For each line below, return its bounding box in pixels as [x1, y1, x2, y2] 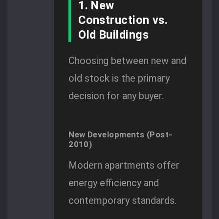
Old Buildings [78, 28, 149, 42]
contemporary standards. [68, 194, 177, 206]
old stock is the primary [68, 72, 170, 85]
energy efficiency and [68, 176, 159, 189]
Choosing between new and [68, 55, 187, 67]
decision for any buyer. [68, 90, 164, 102]
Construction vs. [78, 13, 168, 27]
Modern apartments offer [68, 159, 180, 171]
